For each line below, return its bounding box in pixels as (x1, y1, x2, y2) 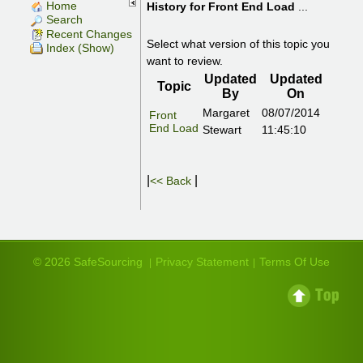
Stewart (203, 123, 242, 136)
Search (43, 13, 83, 27)
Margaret (203, 106, 250, 119)
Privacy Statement (156, 255, 249, 268)
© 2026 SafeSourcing (33, 255, 143, 268)
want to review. (147, 54, 224, 67)
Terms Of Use (259, 255, 330, 268)
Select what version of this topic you (147, 37, 331, 50)
